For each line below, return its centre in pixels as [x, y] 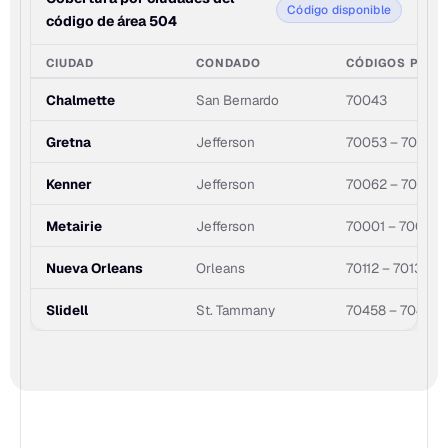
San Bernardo [237, 99]
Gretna [68, 141]
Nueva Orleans [94, 267]
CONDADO [229, 62]
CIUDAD [70, 62]
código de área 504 [111, 20]
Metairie [74, 225]
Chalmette [80, 99]
